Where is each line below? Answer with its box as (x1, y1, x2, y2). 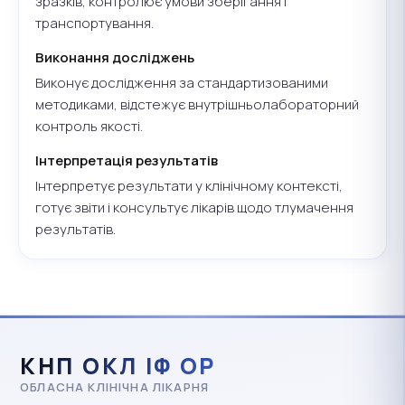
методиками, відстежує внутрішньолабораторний (35, 94, 359, 114)
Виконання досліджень (35, 47, 194, 67)
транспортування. (35, 13, 154, 33)
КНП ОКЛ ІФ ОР (20, 350, 217, 381)
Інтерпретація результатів (35, 150, 218, 170)
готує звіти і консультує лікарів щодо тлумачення (35, 197, 353, 217)
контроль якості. (35, 116, 143, 136)
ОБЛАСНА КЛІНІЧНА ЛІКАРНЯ (20, 378, 210, 395)
